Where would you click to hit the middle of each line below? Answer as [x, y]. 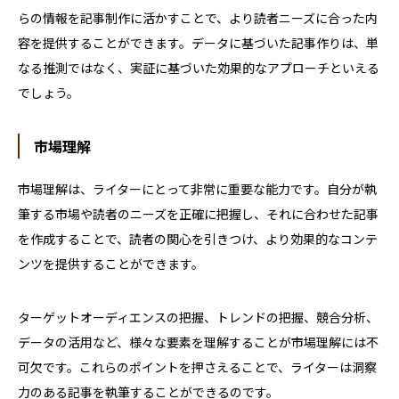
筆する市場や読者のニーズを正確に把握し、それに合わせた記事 [198, 214]
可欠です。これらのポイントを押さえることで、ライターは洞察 [197, 367]
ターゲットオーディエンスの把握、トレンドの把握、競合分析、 [198, 318]
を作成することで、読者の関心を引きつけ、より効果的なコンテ [198, 239]
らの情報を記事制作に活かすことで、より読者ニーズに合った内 [198, 18]
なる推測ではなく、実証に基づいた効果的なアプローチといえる [199, 68]
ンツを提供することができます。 [111, 264]
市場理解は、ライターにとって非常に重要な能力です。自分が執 [197, 189]
